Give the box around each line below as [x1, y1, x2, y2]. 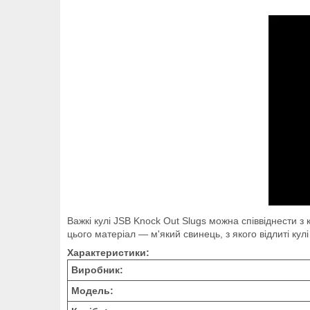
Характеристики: [67, 246, 149, 258]
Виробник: [71, 264, 123, 275]
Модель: [71, 284, 113, 296]
